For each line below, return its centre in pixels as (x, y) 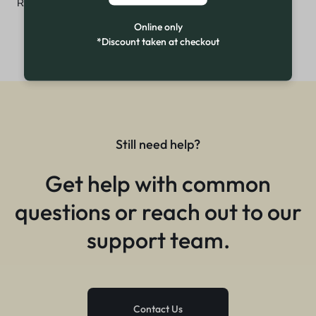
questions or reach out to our (158, 211)
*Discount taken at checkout (158, 41)
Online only (158, 26)
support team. (158, 239)
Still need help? (158, 144)
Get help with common (158, 183)
